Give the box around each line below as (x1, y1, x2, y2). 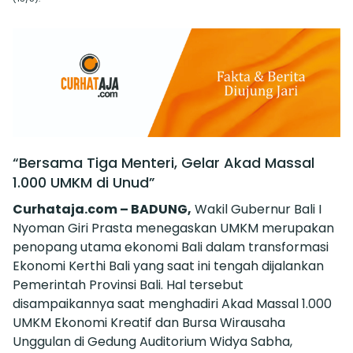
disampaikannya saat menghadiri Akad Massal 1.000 (13, 295, 332, 314)
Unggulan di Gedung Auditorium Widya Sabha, (13, 333, 292, 351)
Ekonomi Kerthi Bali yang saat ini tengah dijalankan (13, 257, 324, 276)
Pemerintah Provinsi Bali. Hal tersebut (13, 276, 243, 295)
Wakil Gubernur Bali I (191, 200, 321, 219)
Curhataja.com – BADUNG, (13, 200, 191, 219)
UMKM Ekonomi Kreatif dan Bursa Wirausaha (13, 314, 285, 333)
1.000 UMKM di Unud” (13, 173, 155, 193)
